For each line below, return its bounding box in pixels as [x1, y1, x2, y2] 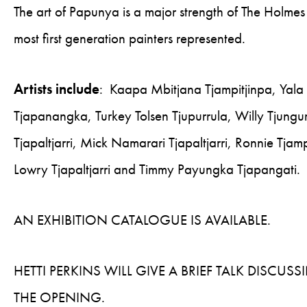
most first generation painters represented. [14, 29, 252, 47]
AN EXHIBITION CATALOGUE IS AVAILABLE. [14, 211, 271, 229]
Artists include [14, 80, 99, 98]
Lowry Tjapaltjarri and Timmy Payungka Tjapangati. [14, 160, 300, 178]
